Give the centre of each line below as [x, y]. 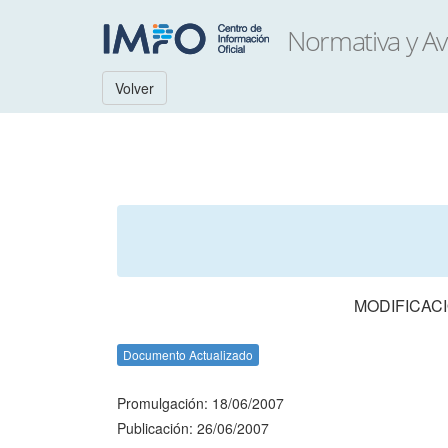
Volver [134, 88]
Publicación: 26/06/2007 [193, 428]
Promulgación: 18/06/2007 [200, 403]
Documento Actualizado [188, 354]
